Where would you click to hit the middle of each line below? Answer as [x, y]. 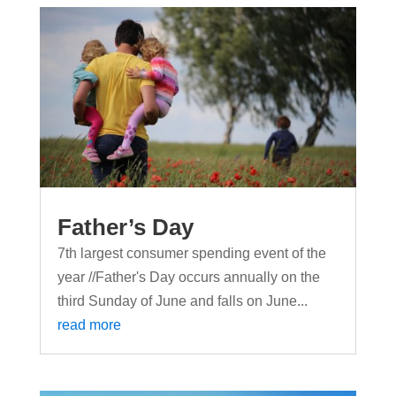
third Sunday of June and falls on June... [182, 301]
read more [89, 324]
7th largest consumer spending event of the [191, 253]
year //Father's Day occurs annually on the [188, 277]
